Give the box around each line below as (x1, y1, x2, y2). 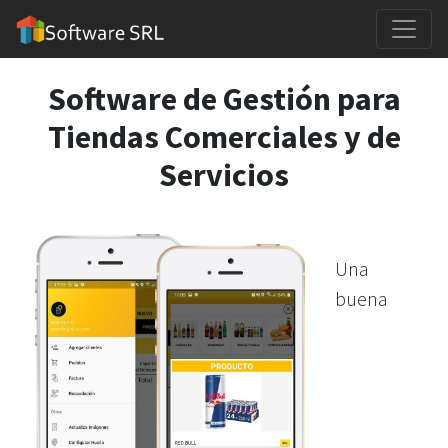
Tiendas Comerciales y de (47, 117, 401, 157)
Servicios (159, 155, 289, 195)
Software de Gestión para (47, 79, 401, 119)
